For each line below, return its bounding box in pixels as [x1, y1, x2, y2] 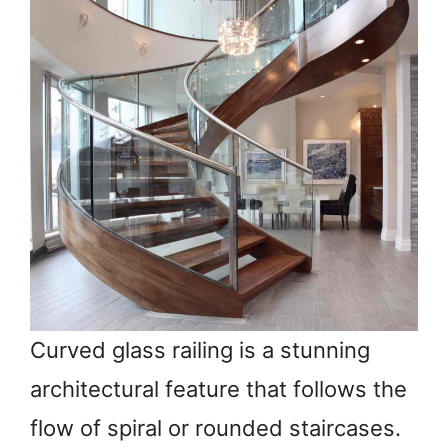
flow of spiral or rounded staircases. [30, 415, 401, 442]
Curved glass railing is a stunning [30, 337, 370, 364]
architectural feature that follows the [30, 376, 407, 403]
